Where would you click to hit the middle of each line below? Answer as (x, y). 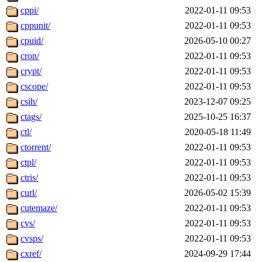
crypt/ (31, 71)
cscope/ (34, 87)
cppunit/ (35, 26)
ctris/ (29, 178)
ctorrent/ (36, 147)
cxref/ (31, 254)
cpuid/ (32, 41)
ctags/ (31, 117)
